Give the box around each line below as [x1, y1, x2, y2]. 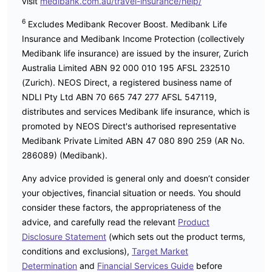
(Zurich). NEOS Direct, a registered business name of [22, 76, 232, 87]
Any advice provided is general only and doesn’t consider [22, 172, 250, 183]
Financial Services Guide [97, 260, 194, 271]
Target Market [132, 245, 188, 256]
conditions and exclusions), [22, 245, 132, 256]
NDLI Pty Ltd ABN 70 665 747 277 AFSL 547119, [22, 91, 217, 102]
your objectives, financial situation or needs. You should [22, 187, 241, 198]
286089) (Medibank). [22, 149, 112, 160]
